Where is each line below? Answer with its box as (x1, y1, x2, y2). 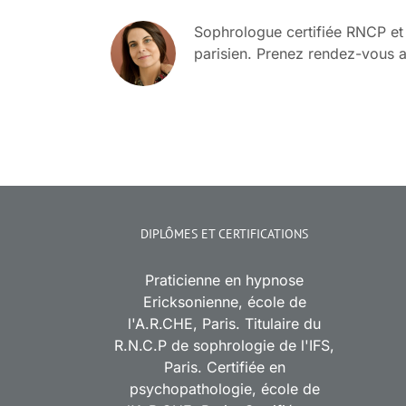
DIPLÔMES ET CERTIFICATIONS (140, 226, 308, 243)
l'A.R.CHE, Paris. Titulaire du (128, 314, 321, 333)
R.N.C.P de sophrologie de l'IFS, (114, 336, 334, 355)
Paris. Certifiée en (163, 358, 285, 377)
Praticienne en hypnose (145, 271, 304, 290)
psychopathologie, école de (129, 380, 320, 399)
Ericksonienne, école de (142, 293, 306, 312)
